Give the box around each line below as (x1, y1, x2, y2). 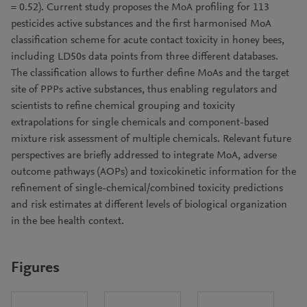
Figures (11, 260, 60, 276)
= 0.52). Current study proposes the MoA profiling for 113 (11, 2, 269, 13)
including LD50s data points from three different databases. (11, 51, 278, 62)
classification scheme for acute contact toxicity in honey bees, (11, 35, 284, 46)
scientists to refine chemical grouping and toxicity (11, 101, 235, 112)
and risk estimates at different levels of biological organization (11, 199, 287, 210)
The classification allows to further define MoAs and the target (11, 68, 289, 79)
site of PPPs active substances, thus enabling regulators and (11, 84, 278, 95)
